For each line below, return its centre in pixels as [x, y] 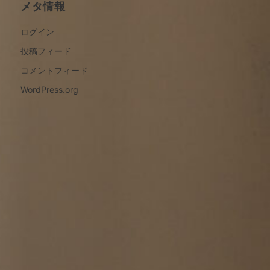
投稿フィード [46, 51]
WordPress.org [49, 89]
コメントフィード [54, 70]
